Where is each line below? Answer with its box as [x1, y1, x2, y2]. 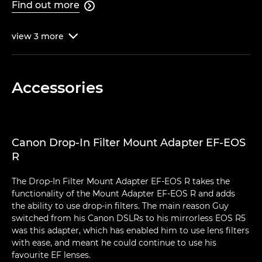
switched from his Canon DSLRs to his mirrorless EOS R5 [12, 213, 246, 224]
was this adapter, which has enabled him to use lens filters [12, 225, 249, 236]
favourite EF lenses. [12, 250, 91, 261]
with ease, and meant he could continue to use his [12, 237, 216, 249]
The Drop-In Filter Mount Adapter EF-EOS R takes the [12, 176, 230, 187]
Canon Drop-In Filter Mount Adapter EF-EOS [12, 136, 246, 150]
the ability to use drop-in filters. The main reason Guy [12, 201, 229, 212]
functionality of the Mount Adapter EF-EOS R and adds [12, 188, 235, 199]
